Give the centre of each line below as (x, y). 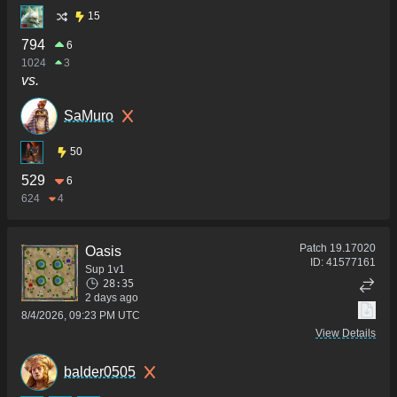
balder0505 (100, 371)
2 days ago (112, 297)
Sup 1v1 (105, 269)
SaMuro (89, 115)
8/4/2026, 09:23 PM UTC (81, 315)
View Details (346, 333)
